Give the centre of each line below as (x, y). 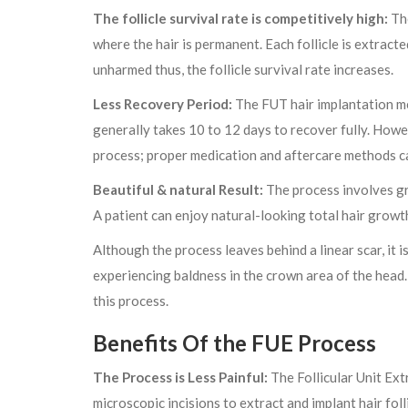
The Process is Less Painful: (180, 377)
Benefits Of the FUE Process (235, 343)
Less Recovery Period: (163, 104)
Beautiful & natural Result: (178, 190)
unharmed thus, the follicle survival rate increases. (243, 70)
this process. (131, 301)
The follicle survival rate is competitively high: (240, 19)
